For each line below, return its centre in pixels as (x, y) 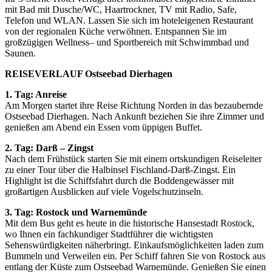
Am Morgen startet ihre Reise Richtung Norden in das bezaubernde (134, 106)
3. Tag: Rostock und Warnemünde (76, 212)
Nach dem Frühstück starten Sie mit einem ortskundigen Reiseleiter (133, 159)
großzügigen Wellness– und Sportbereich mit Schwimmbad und (127, 42)
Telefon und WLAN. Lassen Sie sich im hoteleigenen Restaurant (129, 21)
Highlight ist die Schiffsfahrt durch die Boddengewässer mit (119, 181)
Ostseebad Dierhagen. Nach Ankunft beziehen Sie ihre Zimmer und (134, 117)
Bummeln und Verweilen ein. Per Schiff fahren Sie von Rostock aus (135, 256)
